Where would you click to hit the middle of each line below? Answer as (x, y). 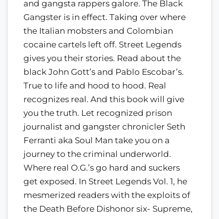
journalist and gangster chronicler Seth (104, 126)
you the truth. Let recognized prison (98, 113)
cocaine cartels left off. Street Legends (102, 44)
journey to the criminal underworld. (97, 154)
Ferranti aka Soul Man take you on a (97, 140)
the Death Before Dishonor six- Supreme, (108, 208)
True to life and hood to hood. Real (95, 85)
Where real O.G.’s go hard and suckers (102, 167)
